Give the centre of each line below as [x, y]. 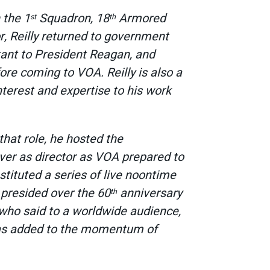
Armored [141, 18]
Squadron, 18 [73, 18]
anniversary [149, 193]
